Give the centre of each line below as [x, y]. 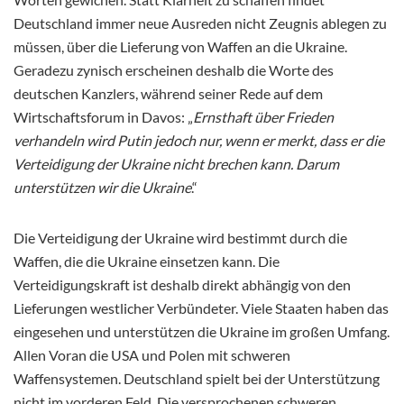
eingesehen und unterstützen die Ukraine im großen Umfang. [202, 331]
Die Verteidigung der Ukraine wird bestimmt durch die [180, 237]
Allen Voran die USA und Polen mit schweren [152, 354]
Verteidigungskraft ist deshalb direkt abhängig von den [182, 284]
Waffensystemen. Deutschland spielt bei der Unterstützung [197, 378]
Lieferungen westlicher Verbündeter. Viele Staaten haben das [201, 308]
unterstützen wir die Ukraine [102, 187]
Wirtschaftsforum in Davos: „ [103, 116]
